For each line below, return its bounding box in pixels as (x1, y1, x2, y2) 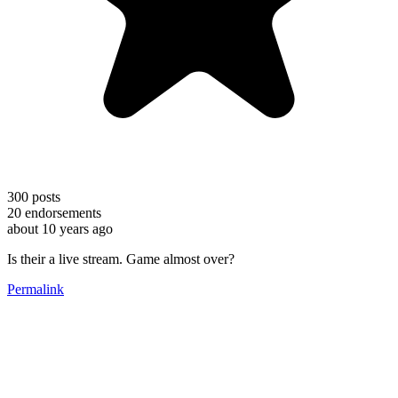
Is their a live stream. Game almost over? (7, 251, 235, 267)
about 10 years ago (7, 220, 113, 236)
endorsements (21, 204, 101, 220)
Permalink (7, 281, 64, 297)
